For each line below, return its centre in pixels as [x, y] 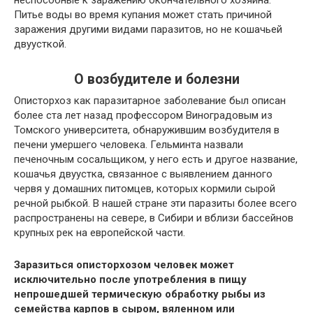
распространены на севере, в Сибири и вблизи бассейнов [154, 218]
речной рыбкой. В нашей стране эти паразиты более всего [155, 203]
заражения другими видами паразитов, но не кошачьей [148, 29]
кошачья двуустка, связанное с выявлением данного [143, 174]
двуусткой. [40, 44]
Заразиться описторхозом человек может [124, 265]
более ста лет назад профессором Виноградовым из [143, 115]
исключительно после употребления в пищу [130, 279]
